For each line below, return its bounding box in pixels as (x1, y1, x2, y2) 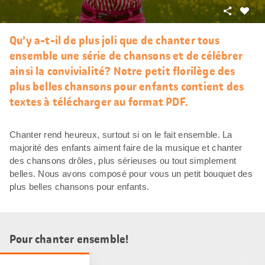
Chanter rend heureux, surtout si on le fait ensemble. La (9, 129, 232, 140)
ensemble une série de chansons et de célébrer (9, 47, 243, 63)
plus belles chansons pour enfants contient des (9, 78, 244, 94)
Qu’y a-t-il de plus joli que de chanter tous (9, 32, 219, 48)
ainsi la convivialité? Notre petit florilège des (9, 63, 235, 79)
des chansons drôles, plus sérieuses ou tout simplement (9, 155, 237, 166)
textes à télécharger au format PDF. (9, 93, 188, 109)
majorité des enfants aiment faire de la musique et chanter (9, 142, 243, 153)
